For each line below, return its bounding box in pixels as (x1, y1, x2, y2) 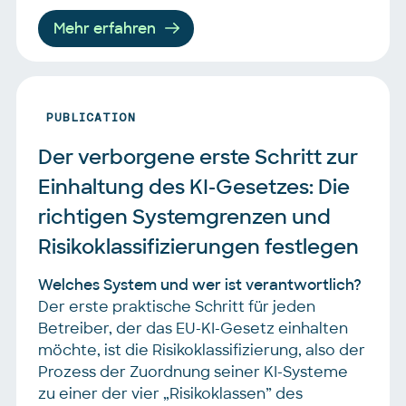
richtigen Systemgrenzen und (38, 203, 331, 230)
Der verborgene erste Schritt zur (38, 143, 358, 170)
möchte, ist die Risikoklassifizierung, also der (38, 340, 365, 360)
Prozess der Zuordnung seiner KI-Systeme (38, 362, 348, 382)
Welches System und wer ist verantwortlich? (38, 275, 362, 295)
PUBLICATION (46, 111, 136, 124)
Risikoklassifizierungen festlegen (38, 233, 359, 260)
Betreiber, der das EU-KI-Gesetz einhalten (38, 318, 348, 338)
